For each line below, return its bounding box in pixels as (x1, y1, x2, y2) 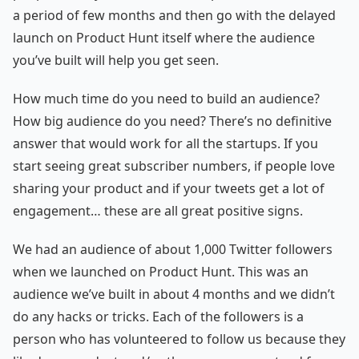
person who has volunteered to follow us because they (13, 329, 345, 348)
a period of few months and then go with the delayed (13, 6, 336, 24)
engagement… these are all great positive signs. (13, 201, 303, 220)
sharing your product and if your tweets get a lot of (13, 179, 325, 197)
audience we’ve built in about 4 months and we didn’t (13, 284, 335, 303)
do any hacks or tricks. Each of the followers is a (13, 307, 304, 325)
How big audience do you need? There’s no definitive (13, 111, 332, 130)
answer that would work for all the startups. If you (13, 134, 318, 152)
